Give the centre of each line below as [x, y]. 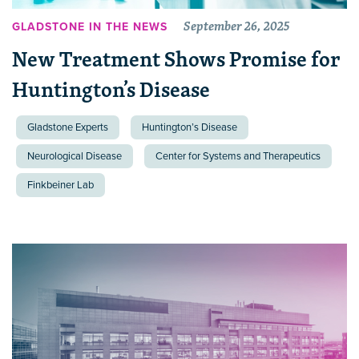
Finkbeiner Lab [61, 185]
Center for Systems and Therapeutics [238, 156]
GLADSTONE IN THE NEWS [90, 27]
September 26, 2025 [236, 26]
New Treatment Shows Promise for [176, 58]
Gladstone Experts [68, 127]
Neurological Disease [75, 156]
